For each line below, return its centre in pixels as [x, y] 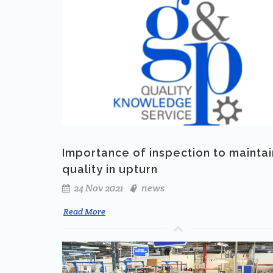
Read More [84, 212]
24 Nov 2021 [97, 188]
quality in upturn [110, 169]
